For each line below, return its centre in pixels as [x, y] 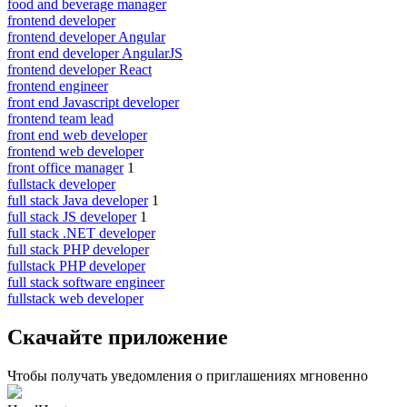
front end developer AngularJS [95, 53]
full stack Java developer [78, 200]
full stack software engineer [86, 282]
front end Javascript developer [93, 102]
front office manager [65, 167]
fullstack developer [61, 184]
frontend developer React [79, 69]
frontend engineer [58, 85]
